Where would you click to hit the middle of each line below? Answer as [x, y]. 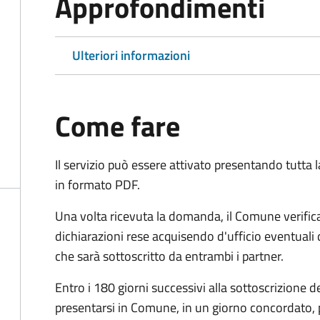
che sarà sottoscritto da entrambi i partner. [169, 256]
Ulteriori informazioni [131, 55]
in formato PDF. [97, 185]
